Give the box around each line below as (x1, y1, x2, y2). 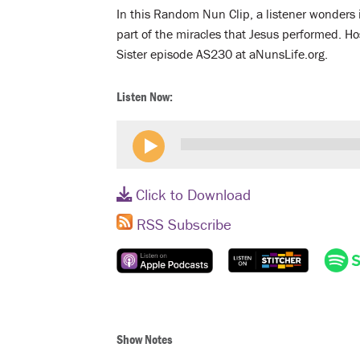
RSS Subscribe (133, 214, 231, 234)
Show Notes (117, 331, 173, 348)
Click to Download (132, 184, 251, 204)
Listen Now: (117, 88, 173, 104)
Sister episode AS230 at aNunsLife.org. (117, 45, 328, 62)
